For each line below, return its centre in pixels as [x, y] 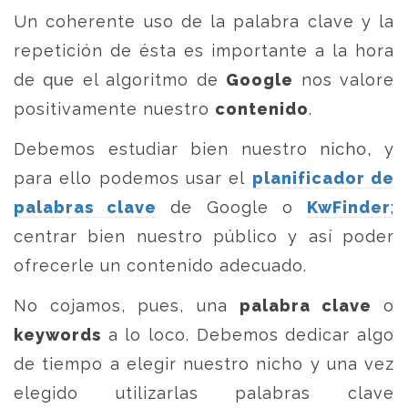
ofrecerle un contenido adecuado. [160, 265]
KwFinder [349, 207]
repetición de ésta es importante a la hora [204, 51]
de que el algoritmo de [120, 80]
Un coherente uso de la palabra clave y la [204, 21]
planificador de [323, 178]
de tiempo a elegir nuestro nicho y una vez [204, 364]
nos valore [344, 80]
